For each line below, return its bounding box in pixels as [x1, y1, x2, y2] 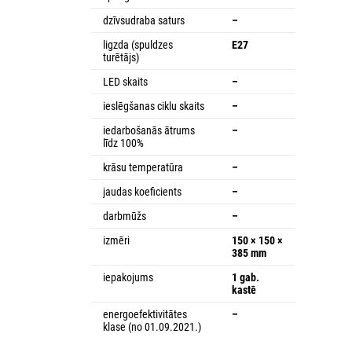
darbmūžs [103, 209, 146, 222]
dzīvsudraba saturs [103, 13, 185, 27]
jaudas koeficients [103, 185, 181, 198]
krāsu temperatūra [103, 160, 183, 174]
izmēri [103, 233, 130, 247]
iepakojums [103, 270, 153, 284]
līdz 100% [103, 136, 144, 149]
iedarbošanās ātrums [103, 123, 195, 137]
